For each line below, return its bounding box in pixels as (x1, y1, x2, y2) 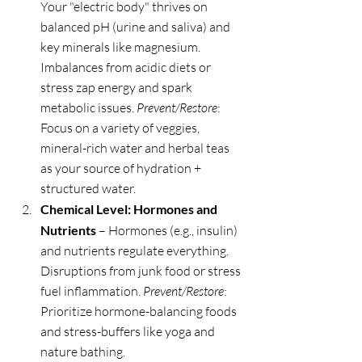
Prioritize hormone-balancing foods (40, 303, 239, 319)
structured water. (40, 180, 136, 196)
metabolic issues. (40, 99, 137, 116)
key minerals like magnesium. (40, 39, 203, 55)
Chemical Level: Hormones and (40, 201, 220, 217)
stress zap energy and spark (40, 79, 195, 95)
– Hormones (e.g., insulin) (96, 222, 240, 238)
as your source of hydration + (40, 160, 204, 176)
